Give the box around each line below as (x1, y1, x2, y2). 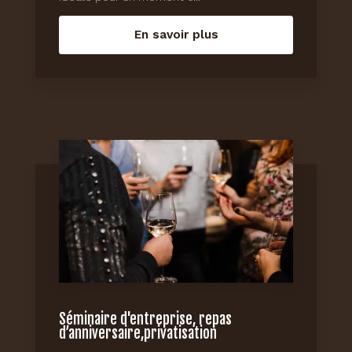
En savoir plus (134, 27, 218, 42)
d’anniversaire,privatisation (59, 324, 217, 343)
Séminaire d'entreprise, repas (59, 310, 232, 328)
